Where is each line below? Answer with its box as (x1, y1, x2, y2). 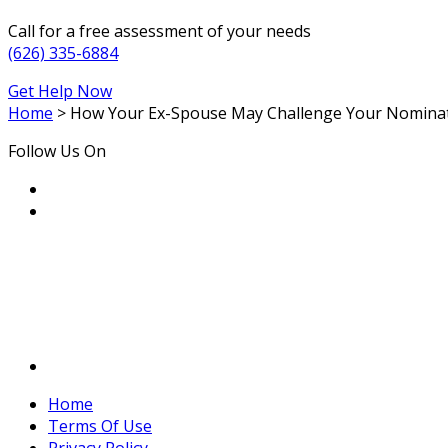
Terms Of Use (48, 414, 152, 437)
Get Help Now (8, 79, 112, 102)
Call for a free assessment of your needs (8, 19, 311, 42)
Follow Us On (8, 139, 106, 162)
